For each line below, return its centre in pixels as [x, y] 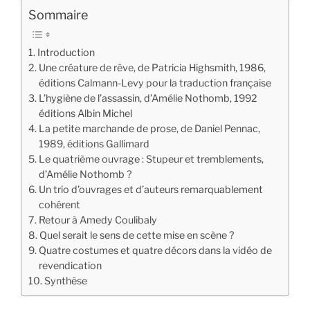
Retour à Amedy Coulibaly [98, 220]
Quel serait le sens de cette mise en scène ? [136, 236]
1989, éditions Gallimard [94, 144]
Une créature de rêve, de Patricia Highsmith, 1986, [152, 68]
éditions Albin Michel [85, 114]
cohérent [59, 205]
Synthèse [65, 281]
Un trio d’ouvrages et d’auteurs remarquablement [151, 190]
